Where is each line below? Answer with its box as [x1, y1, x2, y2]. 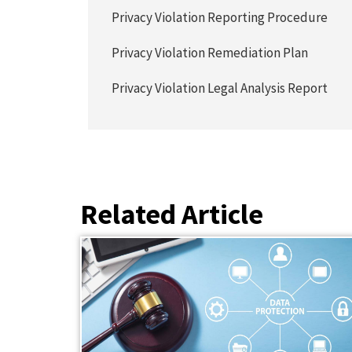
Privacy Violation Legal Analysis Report [112, 79, 328, 97]
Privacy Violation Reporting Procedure [112, 9, 328, 26]
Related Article [80, 196, 263, 232]
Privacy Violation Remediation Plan [112, 44, 309, 61]
